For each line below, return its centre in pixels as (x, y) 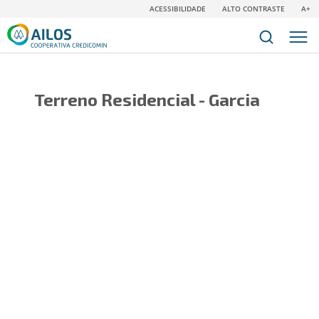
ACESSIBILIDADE (178, 9)
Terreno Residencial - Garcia (147, 99)
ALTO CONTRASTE (253, 9)
